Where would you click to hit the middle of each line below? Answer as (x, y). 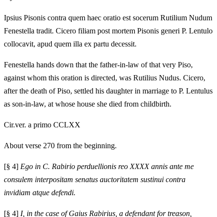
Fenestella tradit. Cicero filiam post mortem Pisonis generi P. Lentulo (108, 31)
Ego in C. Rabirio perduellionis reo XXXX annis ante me (107, 167)
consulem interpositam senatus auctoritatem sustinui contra (95, 180)
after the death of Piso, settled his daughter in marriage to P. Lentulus (108, 91)
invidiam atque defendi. (40, 193)
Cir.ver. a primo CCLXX (42, 124)
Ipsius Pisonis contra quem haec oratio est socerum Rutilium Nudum (108, 17)
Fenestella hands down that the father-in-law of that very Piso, (98, 64)
